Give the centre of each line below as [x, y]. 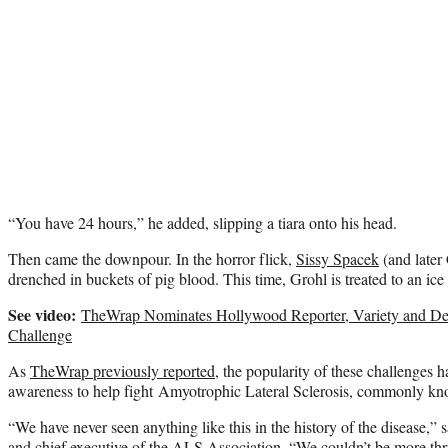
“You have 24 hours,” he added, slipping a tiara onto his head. [202, 222]
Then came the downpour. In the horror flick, [152, 258]
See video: [42, 314]
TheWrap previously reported [122, 370]
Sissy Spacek [337, 258]
